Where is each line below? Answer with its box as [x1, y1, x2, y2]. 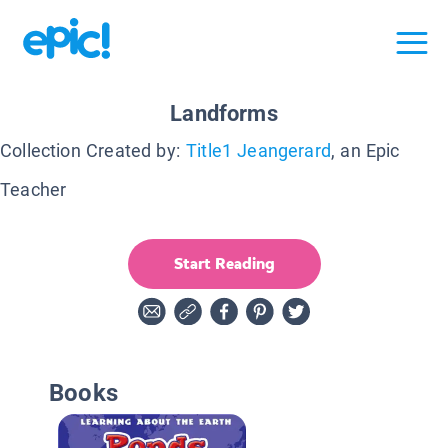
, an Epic [331, 139, 400, 161]
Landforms [170, 100, 278, 126]
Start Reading [173, 252, 275, 274]
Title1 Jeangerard [185, 139, 332, 161]
